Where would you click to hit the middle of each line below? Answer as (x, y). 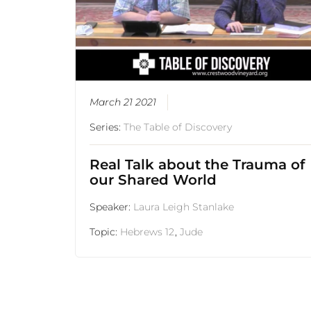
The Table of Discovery (178, 127)
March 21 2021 (123, 102)
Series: (107, 127)
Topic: (105, 232)
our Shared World (153, 180)
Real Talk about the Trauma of (197, 165)
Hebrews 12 (148, 232)
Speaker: (112, 207)
